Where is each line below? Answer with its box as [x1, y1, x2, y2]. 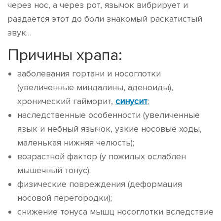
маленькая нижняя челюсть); [17, 137, 134, 148]
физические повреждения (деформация [17, 179, 182, 189]
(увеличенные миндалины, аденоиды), [17, 82, 173, 93]
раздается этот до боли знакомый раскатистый [7, 13, 202, 24]
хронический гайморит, [17, 96, 115, 107]
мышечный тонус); [17, 165, 91, 176]
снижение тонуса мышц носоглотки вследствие [17, 206, 214, 217]
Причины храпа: [7, 45, 122, 65]
